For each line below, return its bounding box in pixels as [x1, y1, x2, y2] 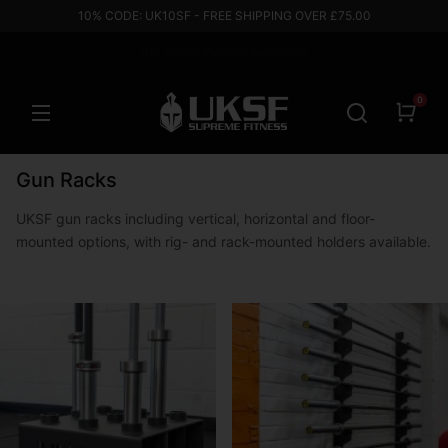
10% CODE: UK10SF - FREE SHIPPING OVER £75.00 [77, 8, 371, 23]
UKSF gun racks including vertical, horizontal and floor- [16, 210, 375, 228]
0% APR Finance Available [140, 43, 308, 60]
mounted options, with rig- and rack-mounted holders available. [16, 233, 431, 251]
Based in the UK [172, 43, 276, 60]
